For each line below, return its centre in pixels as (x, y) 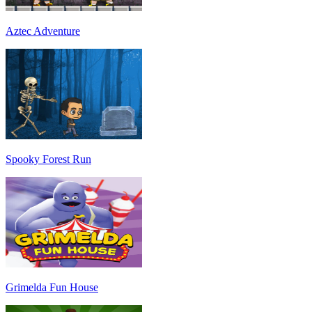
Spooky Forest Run (48, 159)
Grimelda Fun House (52, 288)
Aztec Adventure (43, 31)
